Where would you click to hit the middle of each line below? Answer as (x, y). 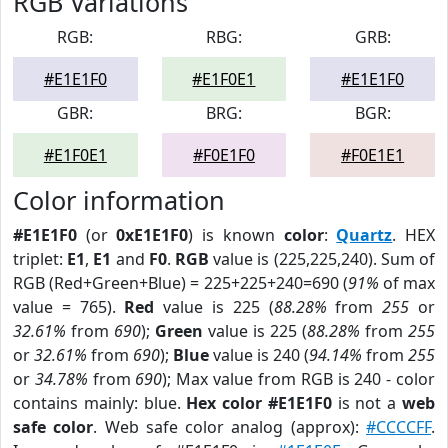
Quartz (364, 235)
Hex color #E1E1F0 (259, 403)
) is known (236, 235)
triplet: (40, 259)
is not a (367, 403)
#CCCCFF (399, 427)
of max (407, 283)
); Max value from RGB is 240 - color (299, 379)
